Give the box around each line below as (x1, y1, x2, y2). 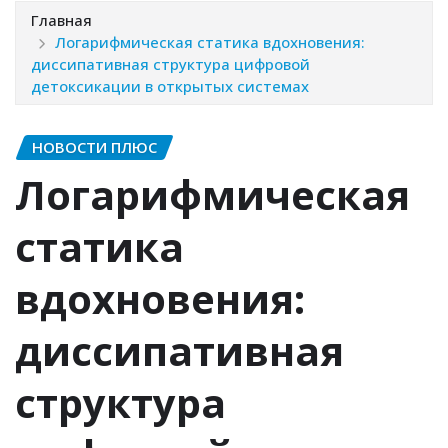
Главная (31, 9, 92, 30)
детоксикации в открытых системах (31, 75, 309, 96)
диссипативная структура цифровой (31, 53, 310, 74)
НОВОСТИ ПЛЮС (32, 136, 157, 157)
